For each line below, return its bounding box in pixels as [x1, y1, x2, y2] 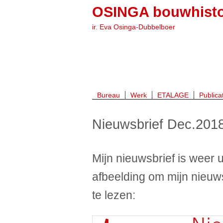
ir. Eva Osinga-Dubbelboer [92, 23, 175, 31]
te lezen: [92, 189, 135, 202]
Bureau [97, 91, 120, 99]
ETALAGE [157, 91, 189, 99]
